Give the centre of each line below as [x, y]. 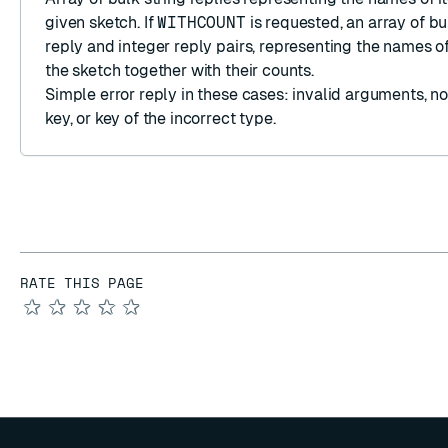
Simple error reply [111, 94]
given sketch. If [101, 22]
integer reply [165, 46]
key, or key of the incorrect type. [160, 118]
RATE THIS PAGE [82, 282]
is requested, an [306, 22]
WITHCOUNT [201, 22]
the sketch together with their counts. [179, 70]
